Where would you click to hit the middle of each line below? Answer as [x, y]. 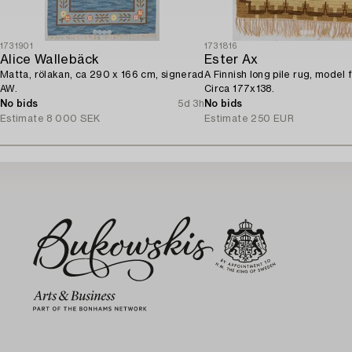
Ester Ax [231, 59]
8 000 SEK [73, 118]
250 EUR [273, 118]
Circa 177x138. [240, 88]
